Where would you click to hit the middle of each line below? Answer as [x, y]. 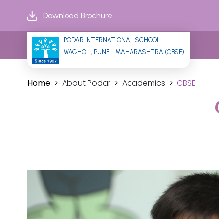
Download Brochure [77, 15]
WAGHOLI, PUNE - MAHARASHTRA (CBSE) [124, 52]
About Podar [86, 83]
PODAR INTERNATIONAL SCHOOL [112, 40]
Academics [143, 83]
